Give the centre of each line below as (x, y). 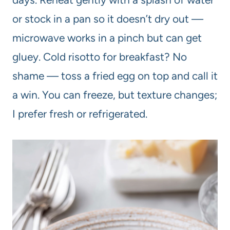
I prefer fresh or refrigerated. (80, 114)
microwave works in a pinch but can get (107, 38)
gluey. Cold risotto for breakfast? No (100, 57)
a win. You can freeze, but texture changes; (115, 95)
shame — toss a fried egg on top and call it (115, 76)
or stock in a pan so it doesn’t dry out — (108, 19)
